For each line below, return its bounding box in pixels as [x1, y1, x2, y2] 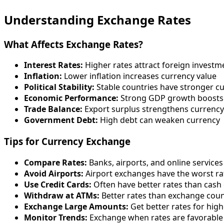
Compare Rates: [24, 156, 87, 168]
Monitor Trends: [24, 211, 87, 223]
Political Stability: [24, 81, 94, 93]
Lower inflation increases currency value [62, 70, 216, 82]
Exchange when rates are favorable [87, 211, 223, 223]
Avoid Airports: [24, 167, 83, 179]
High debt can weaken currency [98, 114, 220, 126]
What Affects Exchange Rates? [4, 37, 143, 50]
